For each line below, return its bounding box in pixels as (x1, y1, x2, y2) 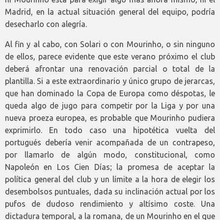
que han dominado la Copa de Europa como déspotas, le (5, 89, 215, 98)
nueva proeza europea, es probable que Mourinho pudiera (5, 113, 215, 123)
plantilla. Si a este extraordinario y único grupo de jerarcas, (5, 77, 215, 86)
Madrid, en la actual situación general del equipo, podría (5, 7, 215, 17)
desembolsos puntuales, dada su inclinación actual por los (5, 187, 215, 196)
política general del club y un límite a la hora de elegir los (5, 175, 215, 184)
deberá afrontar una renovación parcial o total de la (5, 64, 215, 74)
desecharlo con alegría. (5, 20, 87, 29)
